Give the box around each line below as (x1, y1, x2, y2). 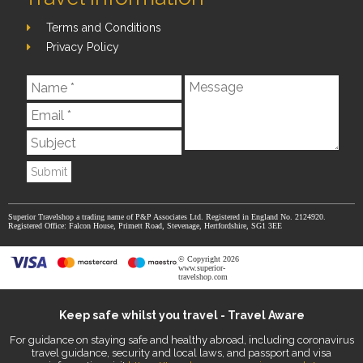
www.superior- (178, 263, 225, 273)
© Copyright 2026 (178, 254, 239, 264)
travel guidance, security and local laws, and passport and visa (32, 347, 331, 360)
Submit (31, 165, 67, 179)
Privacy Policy (46, 41, 120, 54)
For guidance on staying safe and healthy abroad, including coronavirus (9, 334, 354, 347)
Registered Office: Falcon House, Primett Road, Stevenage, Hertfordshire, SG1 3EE (8, 221, 282, 231)
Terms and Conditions (46, 21, 162, 35)
